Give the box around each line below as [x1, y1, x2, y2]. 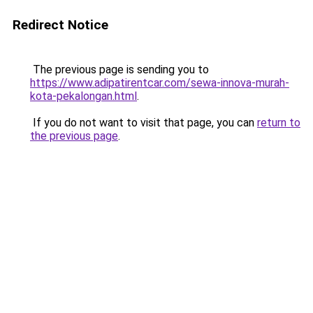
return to [257, 116, 300, 129]
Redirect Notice [13, 17, 108, 33]
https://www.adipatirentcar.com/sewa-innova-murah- [30, 76, 289, 89]
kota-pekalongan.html [30, 89, 137, 103]
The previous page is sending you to [30, 63, 209, 76]
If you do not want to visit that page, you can [30, 116, 257, 129]
